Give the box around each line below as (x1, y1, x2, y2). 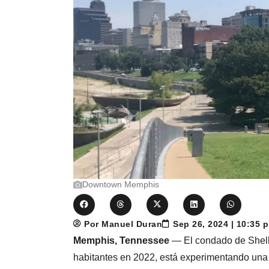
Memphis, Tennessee (73, 235, 170, 246)
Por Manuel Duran (84, 219, 163, 229)
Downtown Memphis (82, 179, 160, 189)
